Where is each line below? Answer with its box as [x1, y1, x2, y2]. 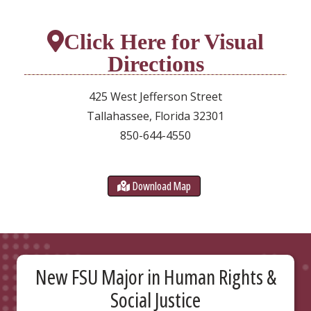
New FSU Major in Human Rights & [35, 262, 276, 290]
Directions [107, 52, 204, 75]
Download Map [133, 178, 191, 194]
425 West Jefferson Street [89, 89, 222, 105]
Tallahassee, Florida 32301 [87, 108, 224, 124]
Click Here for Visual [64, 30, 264, 53]
